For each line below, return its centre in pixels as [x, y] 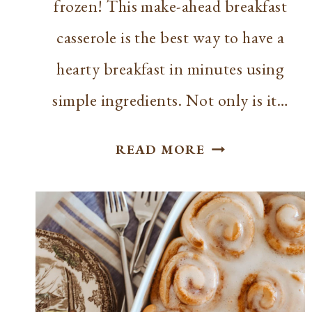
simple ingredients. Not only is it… [171, 100]
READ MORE [161, 150]
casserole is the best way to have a [171, 38]
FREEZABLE [244, 144]
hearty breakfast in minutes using [171, 69]
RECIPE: [233, 219]
